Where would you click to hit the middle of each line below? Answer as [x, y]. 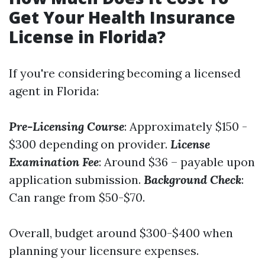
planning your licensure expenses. [104, 251]
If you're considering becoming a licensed [125, 73]
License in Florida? [87, 37]
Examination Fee [54, 162]
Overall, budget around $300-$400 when [121, 233]
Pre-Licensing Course [67, 126]
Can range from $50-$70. [77, 197]
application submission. [76, 180]
